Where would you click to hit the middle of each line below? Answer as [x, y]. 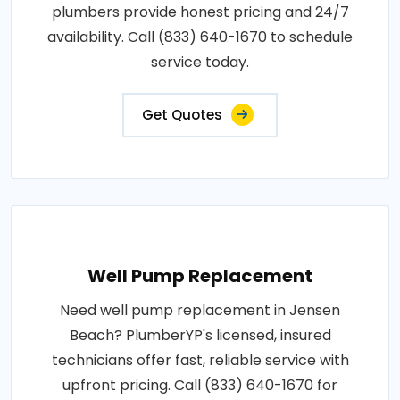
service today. [200, 62]
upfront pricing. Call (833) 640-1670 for [200, 385]
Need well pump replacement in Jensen [200, 310]
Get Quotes [182, 114]
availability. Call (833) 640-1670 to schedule [200, 37]
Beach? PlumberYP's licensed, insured [200, 335]
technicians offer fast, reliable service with [200, 360]
